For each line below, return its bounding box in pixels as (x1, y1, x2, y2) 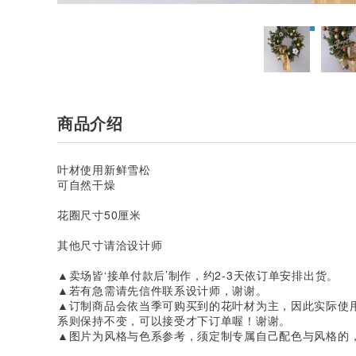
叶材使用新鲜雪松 (57, 161, 151, 177)
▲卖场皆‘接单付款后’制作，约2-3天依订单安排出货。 (57, 266, 339, 283)
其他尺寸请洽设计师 (57, 236, 163, 253)
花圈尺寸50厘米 (57, 206, 141, 222)
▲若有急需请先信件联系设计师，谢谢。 (57, 281, 268, 298)
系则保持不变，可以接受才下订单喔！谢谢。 (57, 311, 291, 328)
